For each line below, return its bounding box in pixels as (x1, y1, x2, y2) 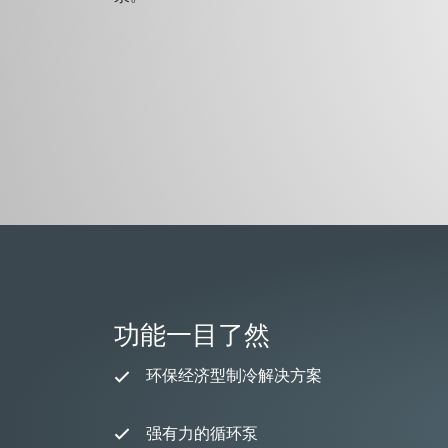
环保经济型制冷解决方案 (146, 364, 322, 387)
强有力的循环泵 (146, 421, 258, 444)
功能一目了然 (114, 317, 270, 355)
